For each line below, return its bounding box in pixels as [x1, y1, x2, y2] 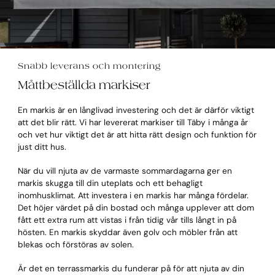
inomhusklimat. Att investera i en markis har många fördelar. [17, 190, 249, 201]
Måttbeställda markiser [17, 77, 150, 91]
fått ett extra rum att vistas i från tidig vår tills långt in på [17, 215, 236, 226]
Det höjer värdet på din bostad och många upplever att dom [17, 203, 254, 214]
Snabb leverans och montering [17, 61, 161, 71]
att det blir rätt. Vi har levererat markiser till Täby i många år [17, 117, 248, 128]
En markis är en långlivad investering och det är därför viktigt [17, 104, 254, 115]
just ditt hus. [17, 141, 66, 152]
